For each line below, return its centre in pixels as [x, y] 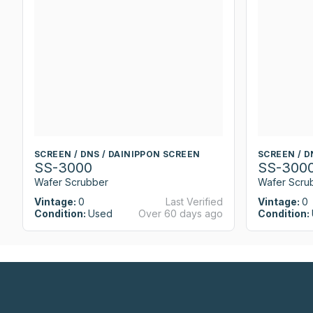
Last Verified [194, 202]
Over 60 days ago [181, 214]
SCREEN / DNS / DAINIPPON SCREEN [117, 154]
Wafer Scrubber [71, 182]
